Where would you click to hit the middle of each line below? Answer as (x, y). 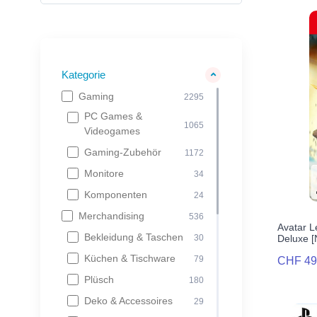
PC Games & (113, 116)
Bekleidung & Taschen (134, 237)
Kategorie (83, 75)
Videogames (112, 131)
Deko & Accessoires (128, 301)
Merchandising (111, 216)
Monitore (104, 174)
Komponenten (116, 195)
